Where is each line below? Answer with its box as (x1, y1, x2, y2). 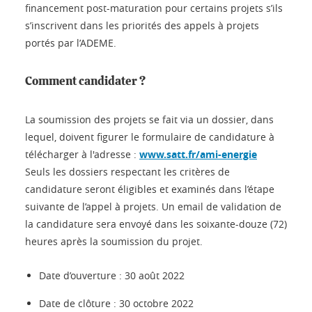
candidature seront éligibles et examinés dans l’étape (25, 182, 274, 196)
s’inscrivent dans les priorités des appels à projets (25, 18, 259, 32)
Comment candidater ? (25, 75, 146, 87)
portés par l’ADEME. (25, 36, 116, 49)
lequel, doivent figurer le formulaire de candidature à (25, 130, 274, 143)
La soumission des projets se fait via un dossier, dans (25, 112, 274, 126)
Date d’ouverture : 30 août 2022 (39, 268, 185, 282)
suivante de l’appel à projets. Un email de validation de (25, 199, 281, 213)
